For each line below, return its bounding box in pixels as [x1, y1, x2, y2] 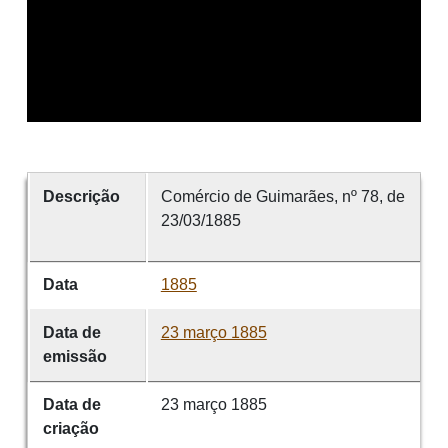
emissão [42, 348, 107, 366]
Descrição [42, 188, 120, 206]
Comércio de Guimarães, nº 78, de [160, 188, 405, 206]
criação [42, 420, 99, 438]
